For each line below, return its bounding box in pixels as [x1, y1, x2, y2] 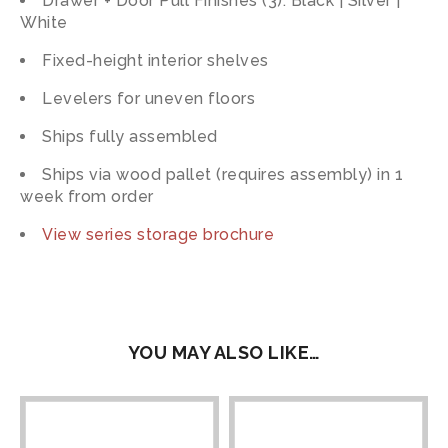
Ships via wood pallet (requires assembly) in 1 [42, 165, 403, 184]
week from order [20, 187, 154, 206]
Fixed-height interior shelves [42, 51, 269, 70]
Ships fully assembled [42, 127, 218, 146]
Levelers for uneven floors [42, 89, 255, 108]
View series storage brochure [42, 225, 274, 244]
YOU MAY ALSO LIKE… [127, 342, 321, 363]
